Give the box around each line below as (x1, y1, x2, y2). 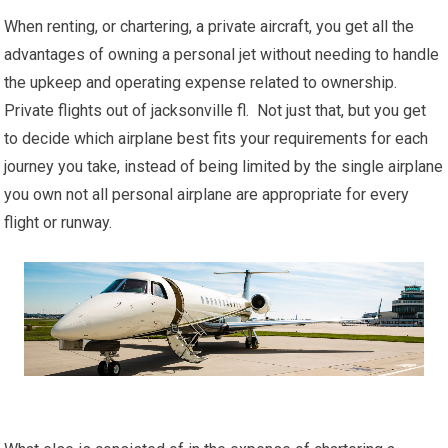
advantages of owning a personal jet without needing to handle (4, 45, 440, 64)
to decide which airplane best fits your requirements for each (4, 129, 429, 148)
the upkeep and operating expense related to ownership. (4, 73, 398, 92)
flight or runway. (4, 213, 113, 232)
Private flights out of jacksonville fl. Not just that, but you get (4, 101, 427, 120)
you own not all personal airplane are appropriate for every (4, 185, 410, 204)
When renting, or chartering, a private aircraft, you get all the (4, 17, 415, 36)
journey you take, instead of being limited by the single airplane (4, 157, 444, 176)
